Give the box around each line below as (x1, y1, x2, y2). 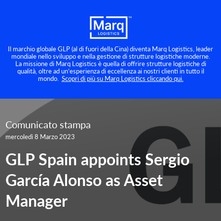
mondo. (37, 73, 62, 83)
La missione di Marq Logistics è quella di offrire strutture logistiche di (15, 58, 206, 68)
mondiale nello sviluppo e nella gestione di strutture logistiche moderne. (11, 51, 210, 61)
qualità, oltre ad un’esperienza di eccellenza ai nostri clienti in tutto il (17, 66, 204, 75)
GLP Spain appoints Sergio (5, 147, 190, 170)
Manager (5, 188, 68, 212)
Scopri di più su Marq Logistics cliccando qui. (61, 73, 184, 83)
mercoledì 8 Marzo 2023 (5, 131, 75, 141)
